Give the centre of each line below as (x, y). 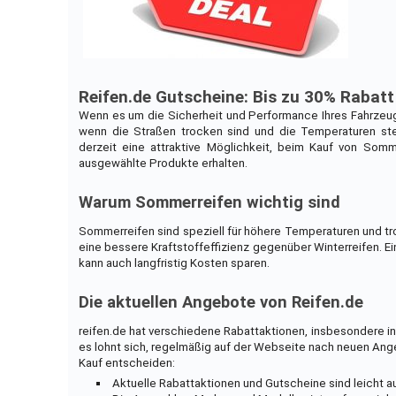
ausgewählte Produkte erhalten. (163, 163)
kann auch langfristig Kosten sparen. (174, 263)
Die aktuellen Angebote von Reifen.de (221, 302)
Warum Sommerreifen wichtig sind (209, 202)
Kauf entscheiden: (126, 362)
